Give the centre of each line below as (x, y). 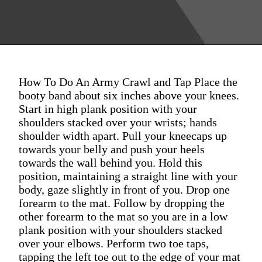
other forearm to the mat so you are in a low (123, 216)
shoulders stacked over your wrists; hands (118, 122)
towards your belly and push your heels (112, 149)
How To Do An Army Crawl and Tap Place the (128, 82)
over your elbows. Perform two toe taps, (114, 243)
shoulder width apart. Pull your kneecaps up (123, 135)
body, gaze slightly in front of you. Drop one (124, 189)
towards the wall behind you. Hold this (111, 162)
